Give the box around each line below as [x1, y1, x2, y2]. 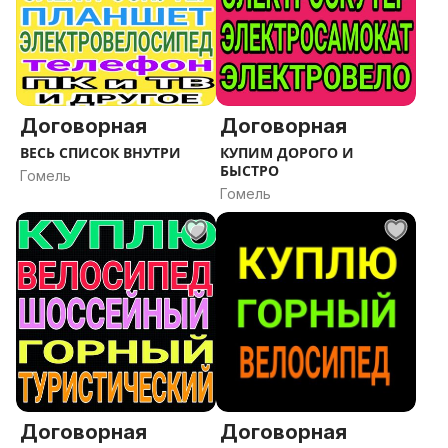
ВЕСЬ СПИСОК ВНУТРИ [20, 143, 181, 162]
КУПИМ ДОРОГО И [220, 143, 354, 162]
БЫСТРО [220, 161, 279, 180]
